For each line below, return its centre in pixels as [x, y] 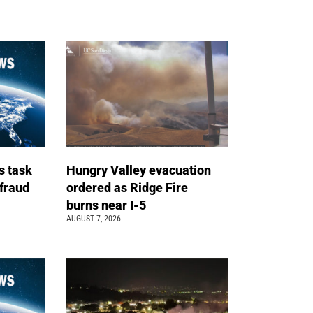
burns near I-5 [108, 205]
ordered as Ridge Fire [128, 188]
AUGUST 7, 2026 [94, 219]
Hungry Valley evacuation [139, 170]
